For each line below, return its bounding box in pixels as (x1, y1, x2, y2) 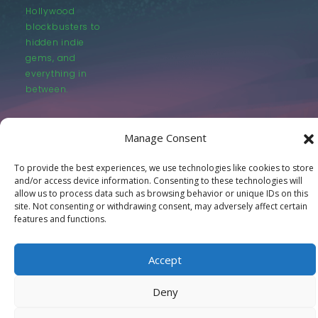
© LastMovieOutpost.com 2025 (70, 178, 248, 194)
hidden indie (26, 35, 85, 48)
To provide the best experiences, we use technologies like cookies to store (14, 162, 314, 174)
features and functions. (14, 213, 106, 225)
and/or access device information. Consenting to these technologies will (14, 175, 302, 187)
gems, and (26, 51, 76, 64)
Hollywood (26, 4, 75, 17)
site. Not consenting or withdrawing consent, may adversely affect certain (14, 200, 307, 212)
